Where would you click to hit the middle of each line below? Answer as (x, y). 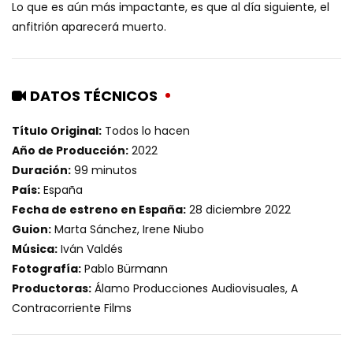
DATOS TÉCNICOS (94, 96)
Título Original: (57, 131)
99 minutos (104, 171)
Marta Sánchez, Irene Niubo (128, 230)
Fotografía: (46, 269)
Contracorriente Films (72, 308)
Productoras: (52, 289)
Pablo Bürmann (124, 269)
